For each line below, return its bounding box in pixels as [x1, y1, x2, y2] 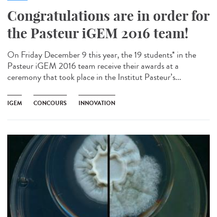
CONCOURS [33, 98, 67, 108]
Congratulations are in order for [7, 7, 209, 24]
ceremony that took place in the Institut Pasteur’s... [7, 70, 181, 83]
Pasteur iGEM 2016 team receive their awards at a [7, 59, 179, 72]
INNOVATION [78, 98, 115, 108]
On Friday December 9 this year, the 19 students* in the [7, 48, 196, 61]
